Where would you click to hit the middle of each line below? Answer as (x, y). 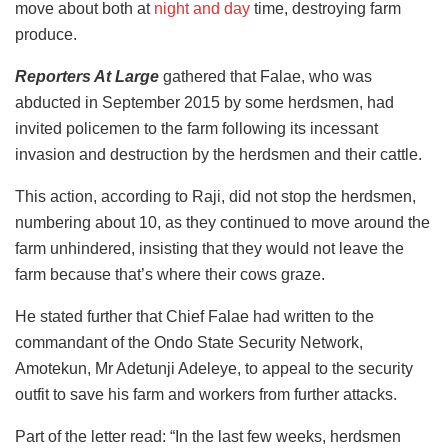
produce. (46, 35)
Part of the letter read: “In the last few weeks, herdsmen (208, 437)
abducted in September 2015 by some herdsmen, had (204, 103)
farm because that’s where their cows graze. (170, 275)
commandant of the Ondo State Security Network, (189, 343)
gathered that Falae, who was (267, 77)
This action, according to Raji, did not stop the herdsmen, (215, 197)
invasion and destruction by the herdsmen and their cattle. (218, 155)
